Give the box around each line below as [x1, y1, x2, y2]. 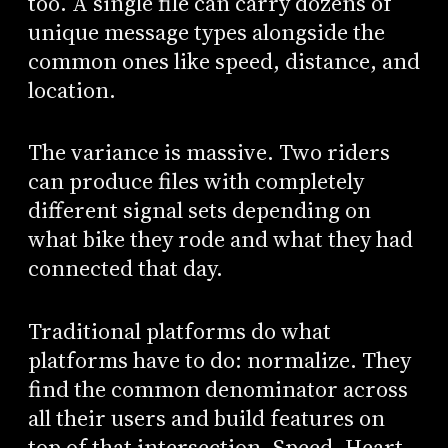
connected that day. [27, 253, 223, 285]
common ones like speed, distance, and [27, 45, 420, 77]
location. [27, 74, 116, 106]
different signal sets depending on [27, 195, 371, 227]
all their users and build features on [27, 403, 385, 435]
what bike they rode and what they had [27, 224, 413, 256]
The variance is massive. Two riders [27, 137, 390, 169]
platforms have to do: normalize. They [27, 345, 411, 377]
